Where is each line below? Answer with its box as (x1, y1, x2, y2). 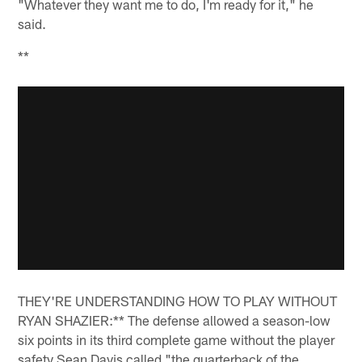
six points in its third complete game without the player (18, 331, 335, 348)
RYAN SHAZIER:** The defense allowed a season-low (18, 312, 331, 329)
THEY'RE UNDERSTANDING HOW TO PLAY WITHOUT (18, 293, 338, 309)
